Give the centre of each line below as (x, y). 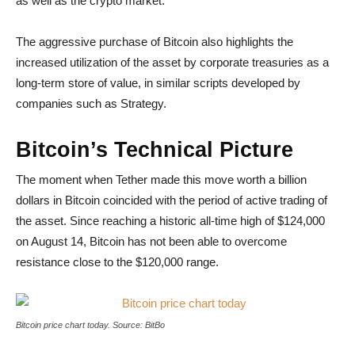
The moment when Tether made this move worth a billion (161, 179)
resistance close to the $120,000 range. (117, 262)
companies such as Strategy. (91, 103)
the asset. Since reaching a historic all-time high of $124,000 (170, 221)
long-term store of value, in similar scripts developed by (158, 83)
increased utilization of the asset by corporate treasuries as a (172, 62)
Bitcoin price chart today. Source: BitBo (90, 325)
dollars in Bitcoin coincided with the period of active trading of (172, 200)
